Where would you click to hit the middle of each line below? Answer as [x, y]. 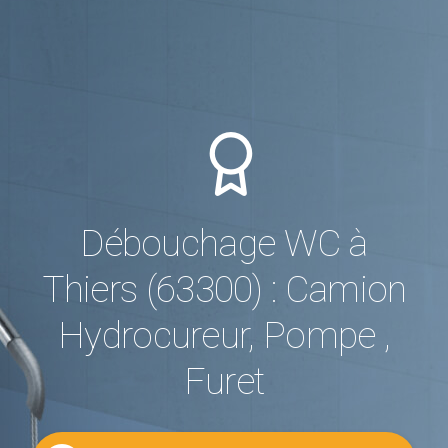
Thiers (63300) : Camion [224, 289]
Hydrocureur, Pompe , [224, 335]
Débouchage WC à [224, 243]
